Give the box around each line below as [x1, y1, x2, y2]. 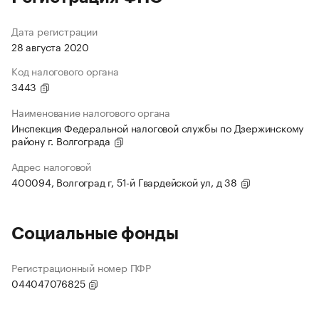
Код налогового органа [11, 63, 119, 79]
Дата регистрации [11, 23, 98, 39]
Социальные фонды [11, 225, 179, 243]
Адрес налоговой [11, 158, 91, 174]
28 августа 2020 [11, 38, 89, 55]
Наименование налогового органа [11, 104, 170, 120]
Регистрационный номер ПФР [11, 259, 151, 276]
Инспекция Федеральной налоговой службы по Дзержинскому [11, 120, 304, 136]
